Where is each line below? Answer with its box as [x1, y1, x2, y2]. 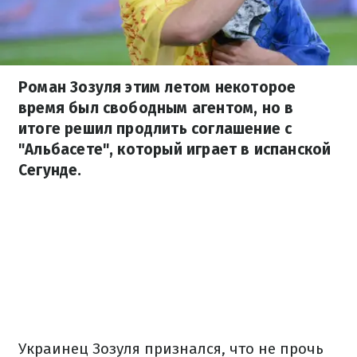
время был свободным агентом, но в [18, 99, 294, 117]
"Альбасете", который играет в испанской [18, 140, 331, 159]
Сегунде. [18, 161, 82, 179]
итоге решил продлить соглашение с [18, 120, 292, 138]
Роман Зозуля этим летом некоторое [18, 78, 296, 96]
